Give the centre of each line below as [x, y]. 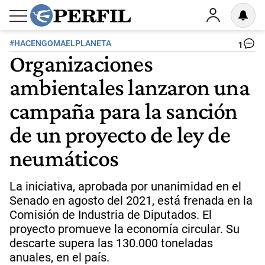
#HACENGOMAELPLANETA [60, 43]
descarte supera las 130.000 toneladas [111, 243]
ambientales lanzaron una [130, 87]
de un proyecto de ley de [120, 134]
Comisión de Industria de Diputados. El [111, 215]
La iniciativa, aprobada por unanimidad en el [125, 186]
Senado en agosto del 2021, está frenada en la [131, 201]
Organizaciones [81, 63]
